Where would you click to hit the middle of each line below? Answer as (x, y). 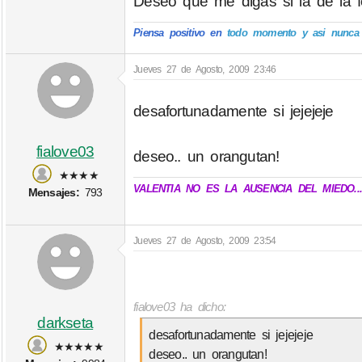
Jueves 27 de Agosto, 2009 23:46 (205, 69)
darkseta (65, 323)
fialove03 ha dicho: (180, 306)
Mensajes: (53, 192)
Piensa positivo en (177, 33)
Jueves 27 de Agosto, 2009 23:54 (205, 240)
